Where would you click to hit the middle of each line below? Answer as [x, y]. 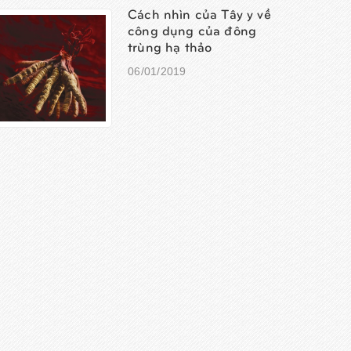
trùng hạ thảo [170, 46]
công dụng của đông [192, 29]
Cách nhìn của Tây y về [199, 13]
